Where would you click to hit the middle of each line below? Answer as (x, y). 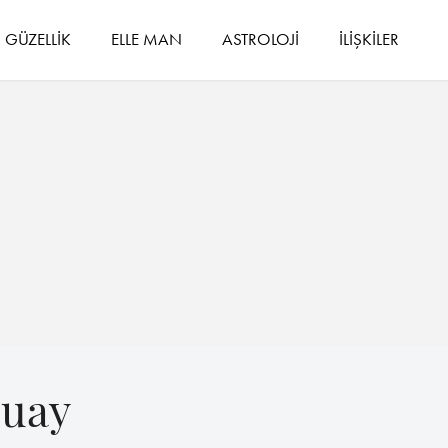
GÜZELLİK (38, 38)
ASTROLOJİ (261, 38)
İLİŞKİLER (369, 38)
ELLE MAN (147, 38)
